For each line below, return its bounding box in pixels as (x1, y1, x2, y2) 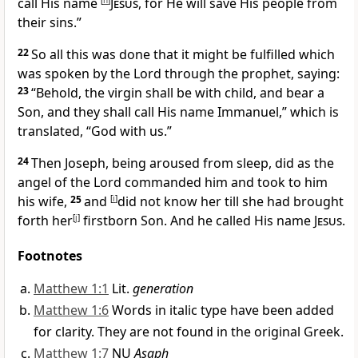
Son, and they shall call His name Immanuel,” (18, 103, 287, 121)
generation (133, 280, 193, 298)
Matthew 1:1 (34, 280, 109, 298)
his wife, (18, 193, 70, 211)
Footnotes (18, 247, 82, 265)
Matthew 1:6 (34, 301, 109, 320)
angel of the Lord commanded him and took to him (18, 173, 328, 192)
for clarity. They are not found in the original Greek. (34, 323, 344, 341)
